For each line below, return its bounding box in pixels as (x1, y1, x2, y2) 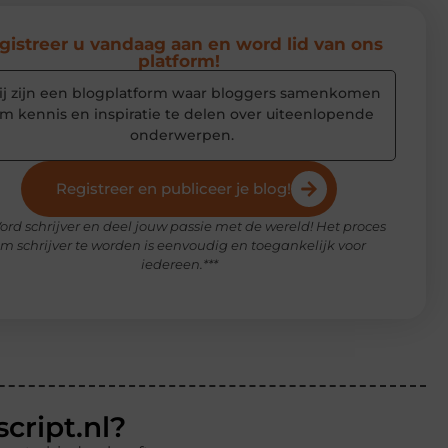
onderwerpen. (129, 126, 234, 144)
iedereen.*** (140, 256, 218, 273)
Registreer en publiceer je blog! (56, 179, 291, 199)
